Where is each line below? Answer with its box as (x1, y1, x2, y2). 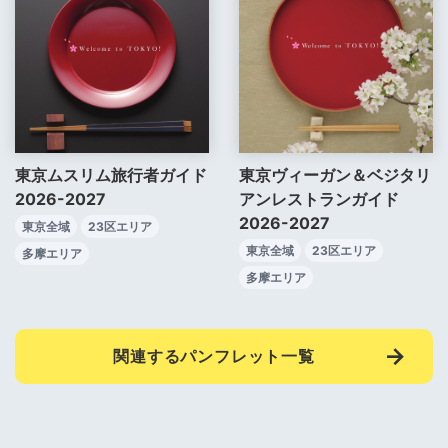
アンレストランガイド (239, 188, 399, 209)
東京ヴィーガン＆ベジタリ (239, 164, 431, 185)
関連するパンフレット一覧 (113, 345, 315, 366)
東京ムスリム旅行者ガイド (15, 164, 207, 185)
